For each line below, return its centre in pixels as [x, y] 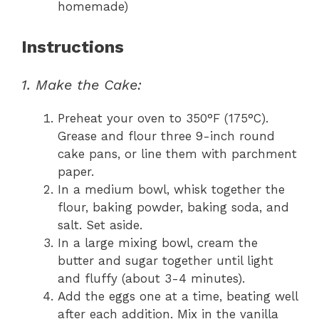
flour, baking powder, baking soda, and [173, 207]
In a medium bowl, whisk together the [171, 189]
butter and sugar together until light [166, 260]
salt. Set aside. [100, 225]
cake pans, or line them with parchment [177, 153]
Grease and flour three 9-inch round [166, 136]
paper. [76, 171]
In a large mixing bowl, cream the [158, 242]
